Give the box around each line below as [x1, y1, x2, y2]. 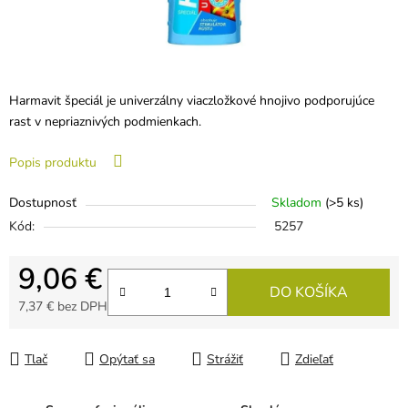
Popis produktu [9, 154, 97, 172]
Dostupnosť [9, 194, 76, 212]
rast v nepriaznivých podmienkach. [9, 113, 201, 131]
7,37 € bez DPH [18, 298, 107, 316]
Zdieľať [295, 351, 333, 369]
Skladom [271, 194, 325, 212]
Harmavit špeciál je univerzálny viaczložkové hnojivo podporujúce [9, 92, 374, 110]
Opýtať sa [99, 351, 155, 369]
